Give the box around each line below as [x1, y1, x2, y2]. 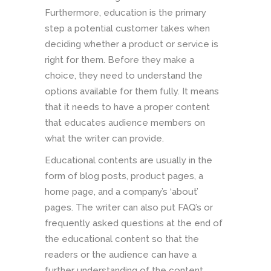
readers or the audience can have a [45, 249, 197, 260]
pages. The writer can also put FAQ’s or [45, 201, 213, 213]
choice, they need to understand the [45, 70, 203, 81]
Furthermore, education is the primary [45, 7, 206, 18]
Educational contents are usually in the [45, 154, 212, 166]
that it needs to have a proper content [45, 101, 210, 113]
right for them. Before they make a [45, 54, 194, 65]
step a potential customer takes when [45, 22, 210, 34]
